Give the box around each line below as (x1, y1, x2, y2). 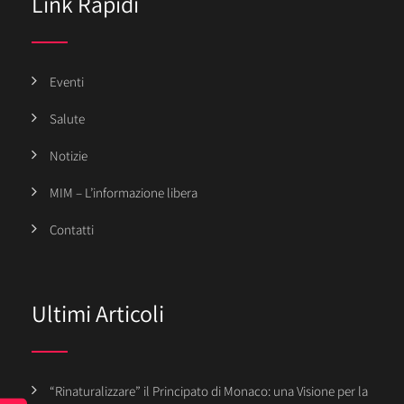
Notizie (50, 146, 87, 164)
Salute (50, 109, 85, 127)
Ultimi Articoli (32, 298, 164, 328)
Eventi (50, 72, 84, 90)
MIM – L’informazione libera (50, 183, 197, 201)
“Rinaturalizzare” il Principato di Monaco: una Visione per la (50, 382, 368, 399)
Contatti (50, 220, 94, 238)
